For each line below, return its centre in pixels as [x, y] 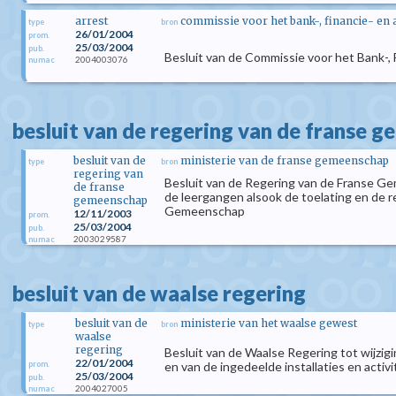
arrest [91, 21]
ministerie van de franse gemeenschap [285, 160]
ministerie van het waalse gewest [269, 323]
